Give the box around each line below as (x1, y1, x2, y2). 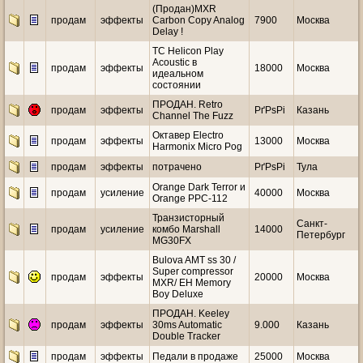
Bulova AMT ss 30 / (152, 254, 236, 266)
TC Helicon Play (152, 45, 224, 57)
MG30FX (152, 235, 191, 246)
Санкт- (297, 218, 327, 229)
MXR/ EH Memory (152, 277, 231, 288)
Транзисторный (152, 212, 224, 224)
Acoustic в (152, 57, 197, 68)
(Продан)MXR (152, 3, 216, 15)
